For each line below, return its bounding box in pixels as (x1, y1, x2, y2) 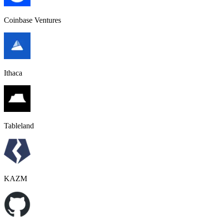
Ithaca (4, 68, 22, 77)
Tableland (4, 121, 34, 130)
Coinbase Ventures (4, 15, 61, 24)
